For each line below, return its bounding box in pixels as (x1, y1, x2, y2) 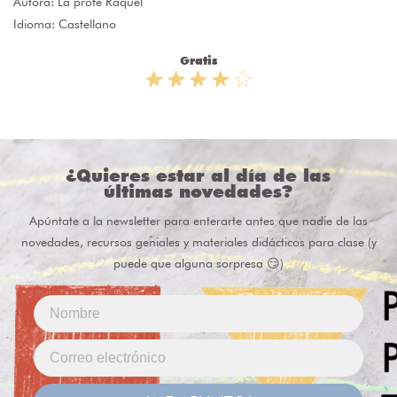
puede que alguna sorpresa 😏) (113, 255, 284, 270)
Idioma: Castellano (13, 16, 116, 31)
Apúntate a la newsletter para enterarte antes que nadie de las (29, 213, 368, 228)
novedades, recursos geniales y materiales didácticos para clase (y (20, 234, 377, 249)
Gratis (180, 52, 217, 67)
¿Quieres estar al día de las (66, 164, 331, 186)
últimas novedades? (104, 180, 293, 202)
